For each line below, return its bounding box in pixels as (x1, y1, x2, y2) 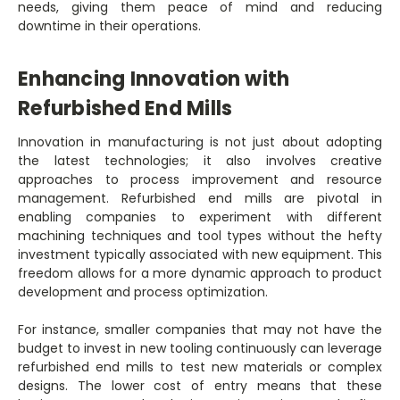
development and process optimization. (18, 283, 268, 302)
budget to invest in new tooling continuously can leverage (18, 339, 382, 358)
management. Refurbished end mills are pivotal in (18, 189, 382, 208)
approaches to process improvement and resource (18, 171, 382, 189)
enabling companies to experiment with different (18, 208, 382, 227)
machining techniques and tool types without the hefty (18, 227, 382, 246)
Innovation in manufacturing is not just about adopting (18, 133, 382, 152)
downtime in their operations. (18, 17, 201, 36)
